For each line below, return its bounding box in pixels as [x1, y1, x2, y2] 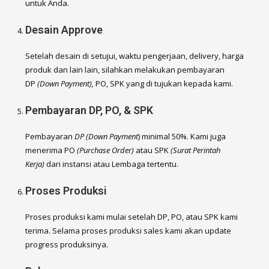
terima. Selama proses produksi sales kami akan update [25, 225, 232, 236]
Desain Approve [25, 23, 103, 36]
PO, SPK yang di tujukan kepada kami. [94, 77, 234, 89]
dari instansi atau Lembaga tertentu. [44, 158, 179, 169]
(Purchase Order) [77, 144, 136, 156]
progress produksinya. [25, 238, 109, 250]
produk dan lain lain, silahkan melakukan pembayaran [25, 64, 225, 75]
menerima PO [25, 144, 77, 156]
